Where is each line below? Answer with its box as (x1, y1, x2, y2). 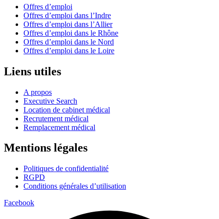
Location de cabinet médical (23, 105, 110, 114)
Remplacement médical (23, 123, 95, 131)
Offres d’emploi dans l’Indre (23, 11, 111, 20)
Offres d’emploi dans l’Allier (23, 20, 112, 28)
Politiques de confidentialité (23, 164, 109, 173)
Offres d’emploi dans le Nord (23, 37, 114, 46)
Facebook (4, 198, 34, 207)
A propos (23, 88, 52, 96)
